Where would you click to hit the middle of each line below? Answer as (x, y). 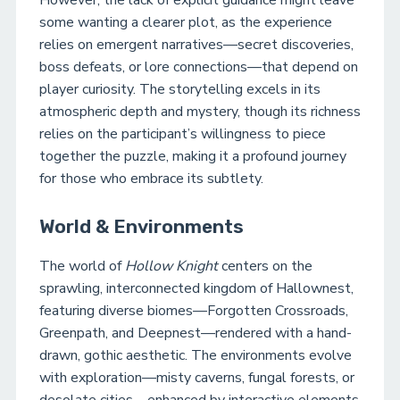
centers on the (265, 266)
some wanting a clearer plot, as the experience (186, 22)
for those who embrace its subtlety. (151, 179)
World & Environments (142, 226)
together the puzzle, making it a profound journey (193, 156)
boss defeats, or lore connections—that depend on (199, 67)
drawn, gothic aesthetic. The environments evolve (196, 355)
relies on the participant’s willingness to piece (183, 134)
